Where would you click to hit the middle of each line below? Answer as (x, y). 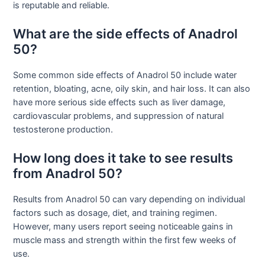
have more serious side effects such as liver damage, (119, 102)
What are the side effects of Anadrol (126, 34)
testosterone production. (63, 130)
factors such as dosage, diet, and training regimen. (115, 213)
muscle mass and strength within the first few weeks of (125, 240)
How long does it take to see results (123, 158)
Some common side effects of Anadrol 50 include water (125, 75)
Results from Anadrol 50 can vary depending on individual (129, 200)
